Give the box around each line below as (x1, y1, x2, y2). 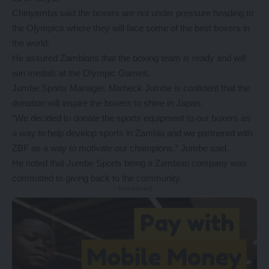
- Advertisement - (113, 185, 156, 193)
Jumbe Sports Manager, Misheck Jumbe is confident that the (12, 83, 250, 94)
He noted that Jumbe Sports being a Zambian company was (12, 158, 247, 169)
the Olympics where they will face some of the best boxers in (12, 23, 250, 34)
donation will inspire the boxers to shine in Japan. (12, 98, 202, 109)
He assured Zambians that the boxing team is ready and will (12, 53, 246, 64)
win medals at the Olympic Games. (12, 68, 150, 79)
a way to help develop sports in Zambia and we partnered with (12, 128, 253, 139)
